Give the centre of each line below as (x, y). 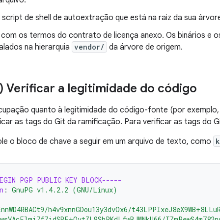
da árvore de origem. (145, 47)
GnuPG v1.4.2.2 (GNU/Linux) (65, 190)
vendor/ (89, 47)
